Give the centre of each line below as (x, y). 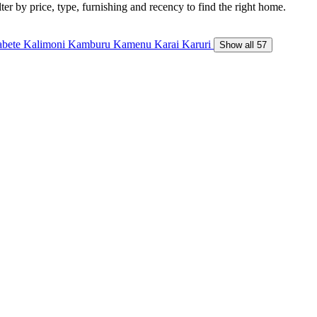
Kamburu (91, 44)
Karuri (198, 44)
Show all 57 (243, 45)
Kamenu (134, 44)
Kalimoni (46, 44)
